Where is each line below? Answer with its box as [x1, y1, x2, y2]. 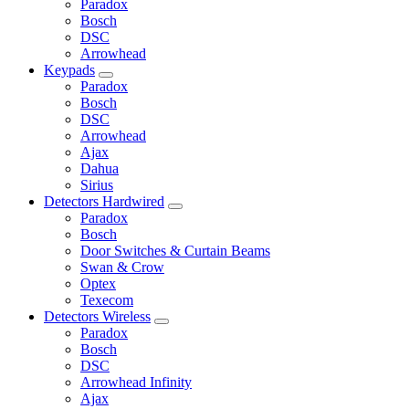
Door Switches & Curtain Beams [80, 242, 270, 258]
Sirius [80, 176, 113, 193]
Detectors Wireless [44, 308, 151, 324]
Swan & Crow [80, 258, 164, 275]
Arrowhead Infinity [80, 373, 192, 390]
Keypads [44, 61, 95, 78]
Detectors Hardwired [44, 193, 164, 209]
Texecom [80, 291, 133, 308]
